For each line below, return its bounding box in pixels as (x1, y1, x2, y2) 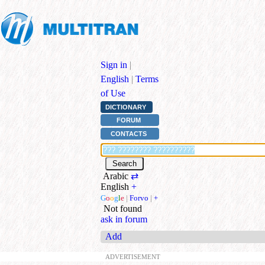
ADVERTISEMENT (105, 253, 160, 260)
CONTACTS (111, 130, 147, 137)
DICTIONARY (105, 104, 146, 111)
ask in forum (101, 214, 147, 224)
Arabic (101, 170, 131, 181)
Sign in (101, 60, 127, 70)
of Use (101, 88, 125, 98)
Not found (101, 203, 142, 214)
